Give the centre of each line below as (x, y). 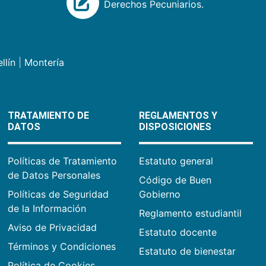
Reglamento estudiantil (191, 213)
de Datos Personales (54, 175)
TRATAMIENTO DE (48, 116)
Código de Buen (175, 180)
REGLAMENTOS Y (178, 116)
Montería (44, 63)
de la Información (47, 209)
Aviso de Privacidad (52, 228)
